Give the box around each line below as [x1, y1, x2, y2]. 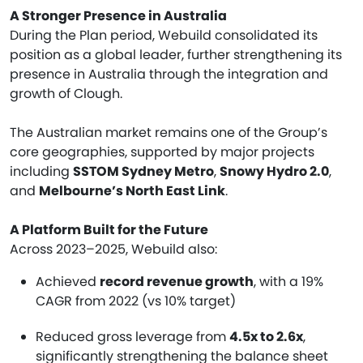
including [10, 162, 73, 181]
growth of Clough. [10, 84, 126, 103]
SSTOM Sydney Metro [73, 162, 214, 181]
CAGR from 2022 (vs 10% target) [36, 292, 236, 310]
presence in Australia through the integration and [10, 65, 328, 83]
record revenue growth [100, 272, 254, 291]
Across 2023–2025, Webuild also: [10, 240, 217, 258]
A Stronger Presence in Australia [10, 6, 227, 25]
